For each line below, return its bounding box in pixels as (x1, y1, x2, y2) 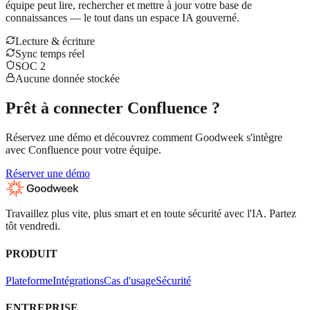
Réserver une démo (6, 167, 90, 180)
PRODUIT (6, 247, 57, 259)
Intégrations (53, 274, 104, 286)
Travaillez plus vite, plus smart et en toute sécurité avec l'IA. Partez (6, 208, 296, 220)
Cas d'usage (104, 274, 156, 286)
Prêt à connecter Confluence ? (6, 99, 220, 118)
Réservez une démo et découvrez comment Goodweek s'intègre (6, 131, 282, 144)
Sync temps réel (15, 48, 84, 60)
